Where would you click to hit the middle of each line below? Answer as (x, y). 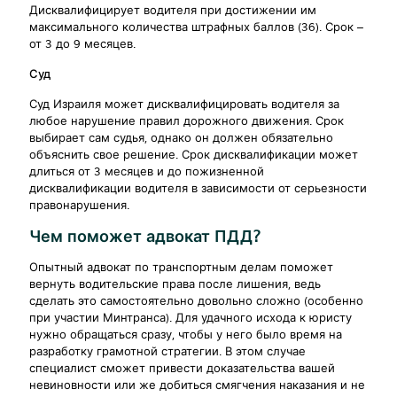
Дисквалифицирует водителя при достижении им (173, 11)
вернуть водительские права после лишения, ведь (175, 285)
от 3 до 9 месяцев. (82, 45)
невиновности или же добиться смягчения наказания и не (197, 386)
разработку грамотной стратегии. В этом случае (167, 352)
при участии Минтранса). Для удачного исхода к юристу (191, 319)
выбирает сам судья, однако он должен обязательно (181, 139)
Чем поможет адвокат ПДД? (145, 237)
